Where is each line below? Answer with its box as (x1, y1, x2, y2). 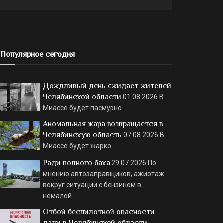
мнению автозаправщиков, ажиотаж (43, 169, 164, 178)
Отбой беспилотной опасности (43, 207, 155, 216)
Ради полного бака (43, 158, 110, 167)
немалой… (43, 191, 76, 200)
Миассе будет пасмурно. (43, 104, 123, 111)
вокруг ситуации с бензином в (43, 180, 141, 189)
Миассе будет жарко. (43, 142, 112, 150)
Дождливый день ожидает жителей (43, 81, 171, 90)
